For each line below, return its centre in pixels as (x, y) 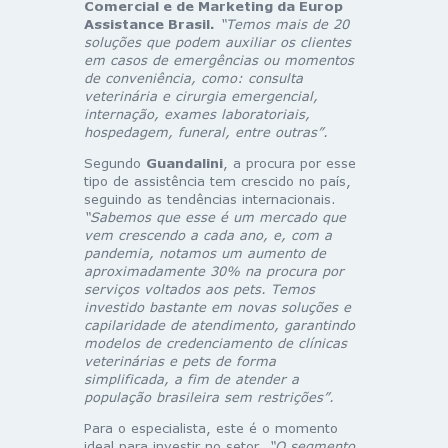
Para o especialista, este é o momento (211, 427)
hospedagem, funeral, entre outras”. (206, 131)
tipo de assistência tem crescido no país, (217, 180)
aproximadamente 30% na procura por (214, 270)
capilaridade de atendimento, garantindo (219, 324)
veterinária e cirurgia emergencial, (201, 95)
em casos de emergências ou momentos (219, 59)
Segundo (115, 162)
